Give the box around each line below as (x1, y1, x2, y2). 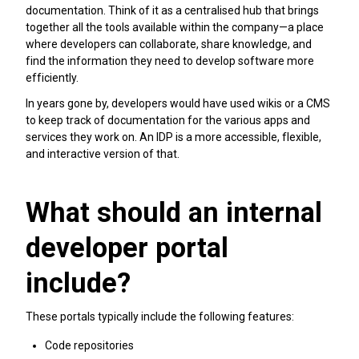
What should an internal (26, 196, 322, 228)
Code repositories (45, 338, 134, 352)
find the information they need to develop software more (26, 54, 314, 67)
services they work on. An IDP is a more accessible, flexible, (26, 130, 321, 143)
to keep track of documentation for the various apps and (26, 113, 310, 127)
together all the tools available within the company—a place (26, 20, 324, 34)
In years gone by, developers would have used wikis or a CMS (26, 96, 330, 110)
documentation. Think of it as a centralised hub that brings (26, 3, 319, 17)
